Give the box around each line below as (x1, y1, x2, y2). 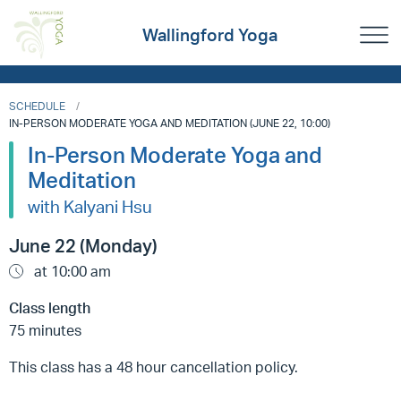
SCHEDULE (9, 99, 65, 113)
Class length (9, 299, 90, 317)
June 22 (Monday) (9, 235, 158, 257)
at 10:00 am (30, 262, 111, 280)
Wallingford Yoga (142, 24, 278, 47)
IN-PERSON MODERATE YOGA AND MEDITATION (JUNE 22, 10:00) (9, 116, 330, 130)
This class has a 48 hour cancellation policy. (9, 358, 309, 376)
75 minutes (9, 321, 81, 339)
